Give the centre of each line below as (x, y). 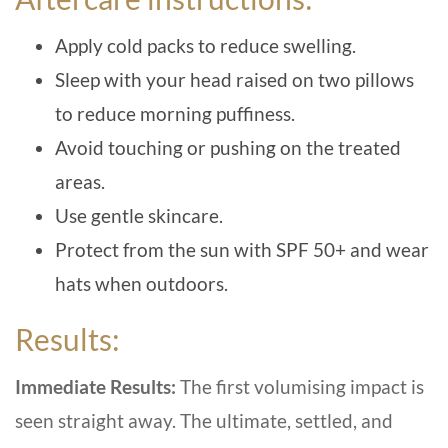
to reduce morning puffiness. (175, 113)
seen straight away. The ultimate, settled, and (204, 420)
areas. (80, 181)
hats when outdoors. (141, 283)
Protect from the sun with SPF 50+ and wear (242, 249)
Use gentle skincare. (139, 215)
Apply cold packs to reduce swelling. (205, 45)
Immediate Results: (97, 386)
